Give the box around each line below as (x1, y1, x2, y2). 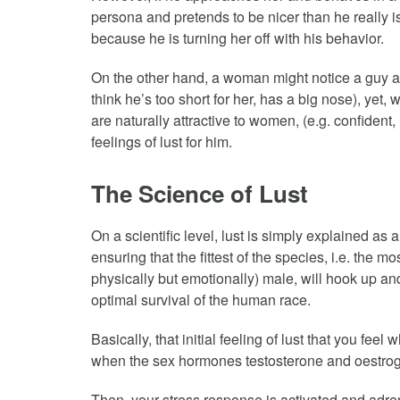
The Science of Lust (91, 176, 308, 210)
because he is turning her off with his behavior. (91, 27, 384, 48)
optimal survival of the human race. (91, 288, 311, 310)
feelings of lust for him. (91, 130, 232, 152)
